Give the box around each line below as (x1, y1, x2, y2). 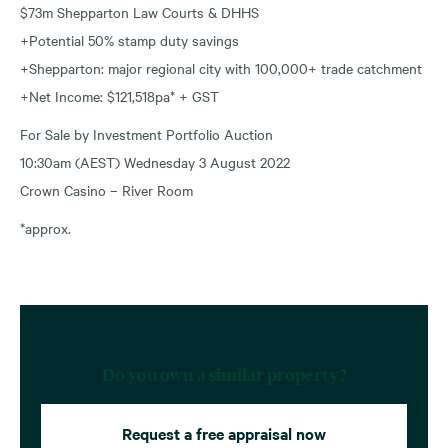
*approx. (20, 217, 71, 238)
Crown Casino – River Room (20, 179, 193, 200)
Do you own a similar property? (101, 363, 347, 386)
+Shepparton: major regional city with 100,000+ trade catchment (20, 57, 422, 78)
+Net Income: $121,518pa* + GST (20, 85, 219, 106)
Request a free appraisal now (122, 421, 326, 444)
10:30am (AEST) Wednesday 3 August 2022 (20, 151, 290, 172)
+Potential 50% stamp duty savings (20, 29, 239, 50)
